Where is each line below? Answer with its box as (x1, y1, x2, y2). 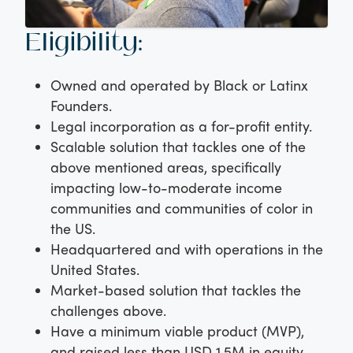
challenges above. (50, 299, 166, 320)
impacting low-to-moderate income (50, 176, 282, 197)
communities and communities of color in (50, 197, 313, 217)
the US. (50, 217, 95, 238)
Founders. (50, 95, 112, 115)
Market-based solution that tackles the (50, 279, 301, 299)
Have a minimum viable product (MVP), (50, 320, 304, 340)
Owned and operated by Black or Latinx (50, 74, 308, 95)
